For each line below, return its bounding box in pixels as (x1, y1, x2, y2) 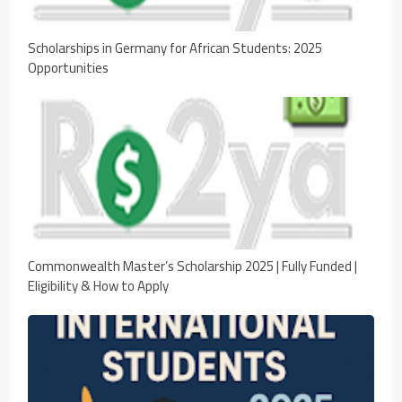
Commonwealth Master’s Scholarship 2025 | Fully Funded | (28, 252, 358, 279)
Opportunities (28, 54, 109, 81)
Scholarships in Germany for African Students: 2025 (28, 34, 323, 61)
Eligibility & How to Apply (28, 272, 170, 299)
